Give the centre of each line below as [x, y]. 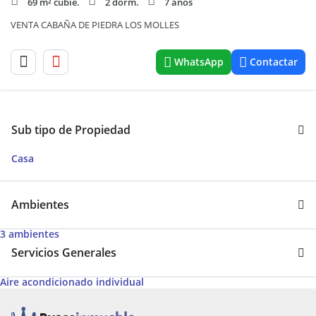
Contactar [274, 62]
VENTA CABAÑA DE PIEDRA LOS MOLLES [95, 25]
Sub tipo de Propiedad [71, 130]
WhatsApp [199, 62]
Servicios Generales [64, 253]
